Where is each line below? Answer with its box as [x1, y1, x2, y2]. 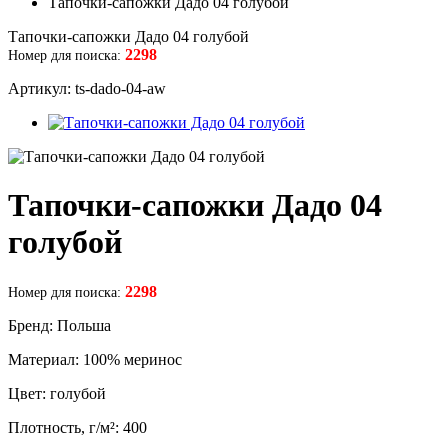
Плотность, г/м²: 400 [8, 418, 147, 436]
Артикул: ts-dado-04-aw [8, 80, 166, 97]
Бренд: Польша [8, 316, 111, 334]
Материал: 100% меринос [8, 350, 182, 368]
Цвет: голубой [8, 384, 106, 402]
